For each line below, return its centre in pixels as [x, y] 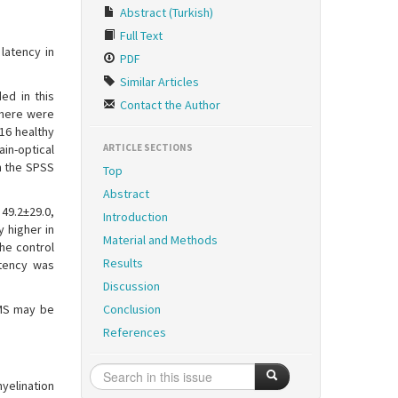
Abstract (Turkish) [165, 12]
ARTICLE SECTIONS [148, 147]
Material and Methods [160, 240]
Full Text [140, 36]
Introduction [135, 217]
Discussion [131, 286]
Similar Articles [158, 82]
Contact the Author [169, 105]
